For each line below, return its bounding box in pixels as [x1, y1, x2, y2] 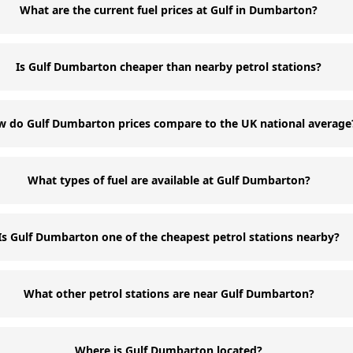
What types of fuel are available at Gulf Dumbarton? [27, 173, 310, 188]
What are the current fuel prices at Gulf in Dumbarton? [20, 2, 318, 17]
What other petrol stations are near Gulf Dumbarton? [23, 286, 314, 301]
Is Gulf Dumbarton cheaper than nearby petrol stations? [16, 59, 322, 74]
